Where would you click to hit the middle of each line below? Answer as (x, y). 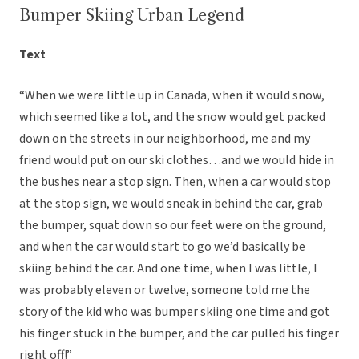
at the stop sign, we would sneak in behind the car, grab (171, 204)
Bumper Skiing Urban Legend (132, 16)
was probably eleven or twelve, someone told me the (165, 290)
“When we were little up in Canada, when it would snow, (172, 96)
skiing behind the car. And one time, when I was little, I (168, 269)
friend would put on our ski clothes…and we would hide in (177, 161)
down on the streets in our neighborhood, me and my (165, 139)
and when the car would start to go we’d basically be (162, 247)
